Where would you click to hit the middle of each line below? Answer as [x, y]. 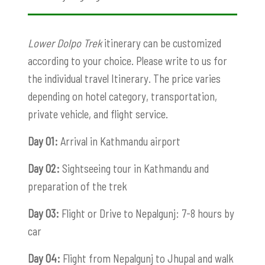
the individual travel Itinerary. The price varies [124, 78]
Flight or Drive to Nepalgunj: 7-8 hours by [147, 213]
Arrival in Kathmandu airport [119, 141]
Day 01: [43, 141]
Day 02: [44, 168]
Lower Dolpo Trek [65, 43]
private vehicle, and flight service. [98, 114]
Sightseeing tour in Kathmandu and [134, 168]
